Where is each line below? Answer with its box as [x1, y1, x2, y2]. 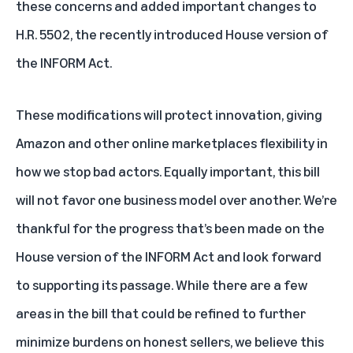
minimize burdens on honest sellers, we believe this [16, 333, 324, 350]
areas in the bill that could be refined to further [16, 304, 306, 321]
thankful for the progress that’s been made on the [16, 219, 325, 236]
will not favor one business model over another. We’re [16, 191, 337, 208]
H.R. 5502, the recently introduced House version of [16, 25, 328, 43]
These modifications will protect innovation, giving [16, 106, 322, 123]
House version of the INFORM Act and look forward [16, 247, 321, 265]
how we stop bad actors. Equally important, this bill [16, 162, 320, 180]
